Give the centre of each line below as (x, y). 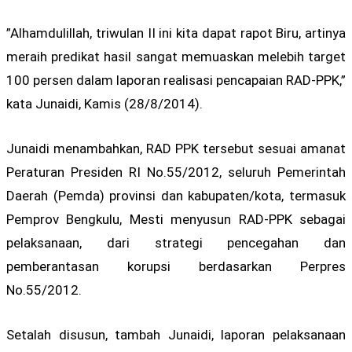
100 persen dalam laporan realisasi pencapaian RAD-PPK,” (176, 80)
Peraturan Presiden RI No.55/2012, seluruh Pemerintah (176, 172)
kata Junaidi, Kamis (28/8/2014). (104, 103)
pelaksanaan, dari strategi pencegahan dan (176, 242)
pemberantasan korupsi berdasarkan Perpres (176, 266)
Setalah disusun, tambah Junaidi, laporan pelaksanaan (176, 334)
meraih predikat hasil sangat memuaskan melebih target (176, 56)
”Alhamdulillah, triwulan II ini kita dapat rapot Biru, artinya (176, 33)
